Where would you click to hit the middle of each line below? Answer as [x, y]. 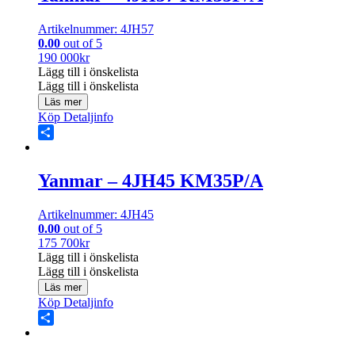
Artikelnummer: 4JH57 [96, 29]
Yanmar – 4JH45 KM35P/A [151, 181]
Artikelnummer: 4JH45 [96, 215]
